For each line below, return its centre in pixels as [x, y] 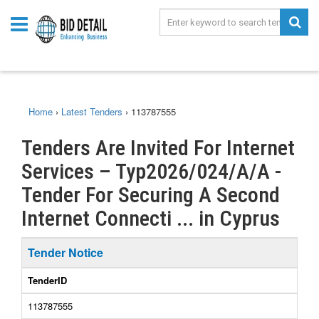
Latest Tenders [92, 111]
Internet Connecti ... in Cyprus [151, 218]
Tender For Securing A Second [151, 195]
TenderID [47, 280]
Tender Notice [66, 252]
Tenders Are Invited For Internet [158, 148]
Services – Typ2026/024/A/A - [151, 171]
